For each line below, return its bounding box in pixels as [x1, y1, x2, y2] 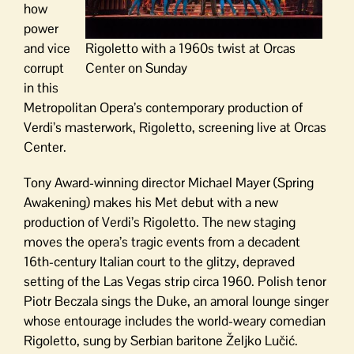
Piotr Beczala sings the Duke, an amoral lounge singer [24, 292, 329, 310]
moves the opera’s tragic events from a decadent [24, 232, 300, 250]
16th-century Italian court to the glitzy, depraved [24, 252, 295, 270]
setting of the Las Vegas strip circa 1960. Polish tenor [24, 272, 326, 290]
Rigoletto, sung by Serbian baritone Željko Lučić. [24, 331, 298, 349]
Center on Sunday [85, 58, 187, 77]
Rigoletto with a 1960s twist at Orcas [85, 39, 296, 57]
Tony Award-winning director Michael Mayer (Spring [24, 173, 314, 191]
